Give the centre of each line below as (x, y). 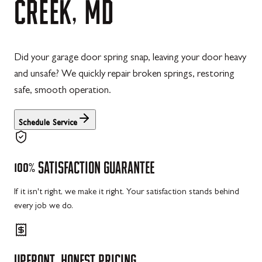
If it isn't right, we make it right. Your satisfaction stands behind (127, 193)
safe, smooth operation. (63, 91)
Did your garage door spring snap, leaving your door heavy (130, 58)
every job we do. (44, 207)
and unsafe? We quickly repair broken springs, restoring (124, 75)
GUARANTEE (129, 167)
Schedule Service (48, 123)
